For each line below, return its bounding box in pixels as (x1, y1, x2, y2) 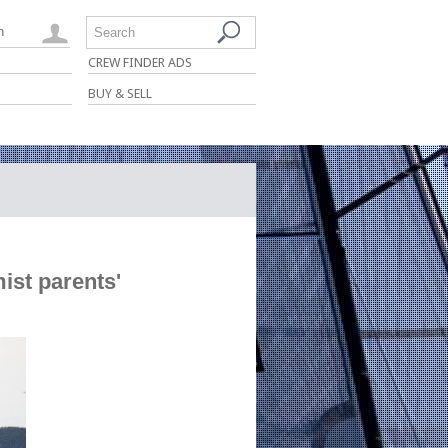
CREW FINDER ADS (88, 55, 192, 70)
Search (94, 25, 135, 40)
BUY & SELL (88, 86, 152, 101)
